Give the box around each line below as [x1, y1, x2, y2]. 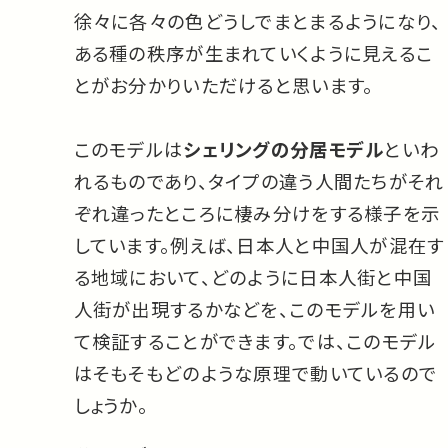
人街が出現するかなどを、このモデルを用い [73, 295, 436, 322]
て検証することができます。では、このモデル [73, 327, 437, 354]
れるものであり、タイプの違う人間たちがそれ [73, 167, 445, 194]
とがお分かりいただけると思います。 [73, 71, 374, 98]
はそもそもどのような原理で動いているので [73, 359, 438, 386]
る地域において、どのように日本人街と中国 [73, 263, 433, 290]
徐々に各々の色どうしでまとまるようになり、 [73, 7, 442, 34]
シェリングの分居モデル [183, 135, 385, 162]
